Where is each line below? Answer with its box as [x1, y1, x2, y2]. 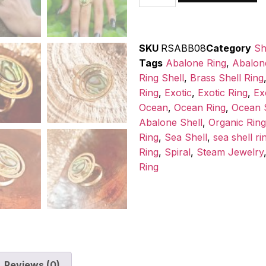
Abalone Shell [139, 116, 202, 129]
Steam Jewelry [197, 146, 264, 159]
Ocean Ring [174, 102, 226, 114]
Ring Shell [139, 72, 184, 84]
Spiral [164, 146, 191, 159]
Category [206, 42, 251, 55]
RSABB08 [161, 42, 206, 55]
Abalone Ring [166, 57, 226, 69]
